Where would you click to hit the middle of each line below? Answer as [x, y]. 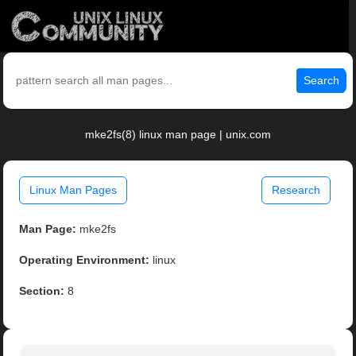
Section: [42, 291]
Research [296, 190]
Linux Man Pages [74, 190]
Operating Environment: [85, 260]
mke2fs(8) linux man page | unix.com [178, 135]
